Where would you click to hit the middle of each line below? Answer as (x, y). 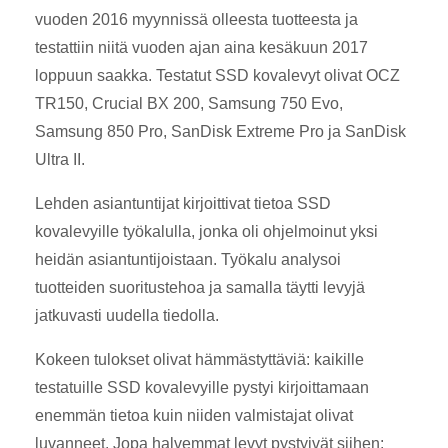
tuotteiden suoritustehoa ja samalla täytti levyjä (200, 287)
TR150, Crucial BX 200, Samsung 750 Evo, (189, 103)
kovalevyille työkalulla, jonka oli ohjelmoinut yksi (206, 231)
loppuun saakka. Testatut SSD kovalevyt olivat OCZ (217, 75)
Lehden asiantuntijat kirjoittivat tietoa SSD (183, 203)
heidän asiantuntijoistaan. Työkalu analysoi (188, 259)
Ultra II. (60, 159)
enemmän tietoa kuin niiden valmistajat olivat (194, 415)
